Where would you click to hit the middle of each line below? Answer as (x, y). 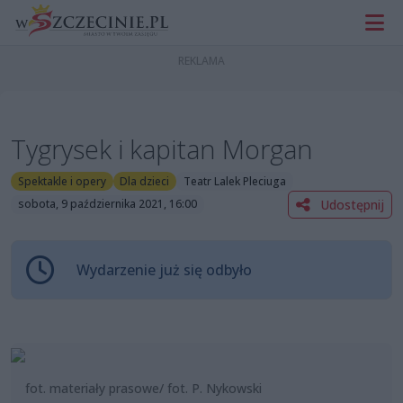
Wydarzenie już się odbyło (164, 269)
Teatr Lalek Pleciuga (234, 181)
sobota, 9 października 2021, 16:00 (107, 204)
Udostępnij (350, 204)
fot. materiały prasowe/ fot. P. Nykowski (143, 388)
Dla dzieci (145, 181)
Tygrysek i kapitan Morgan (162, 149)
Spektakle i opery (62, 181)
